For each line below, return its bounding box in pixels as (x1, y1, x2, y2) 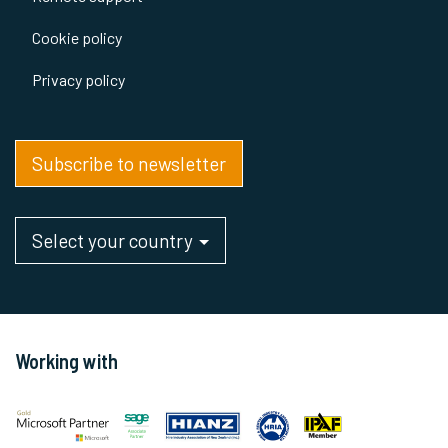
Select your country (32, 228, 197, 252)
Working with (15, 348, 118, 373)
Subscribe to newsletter (32, 151, 226, 175)
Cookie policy (32, 27, 122, 47)
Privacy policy (32, 69, 125, 89)
